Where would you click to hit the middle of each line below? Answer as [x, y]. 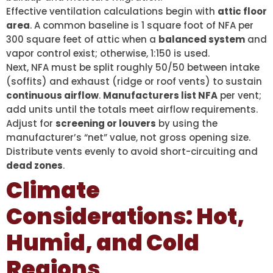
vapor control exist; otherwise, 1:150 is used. [108, 54]
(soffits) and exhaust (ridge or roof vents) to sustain [134, 82]
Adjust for [31, 124]
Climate [53, 191]
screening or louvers [106, 124]
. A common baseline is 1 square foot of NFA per [142, 26]
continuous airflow [52, 96]
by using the [187, 124]
